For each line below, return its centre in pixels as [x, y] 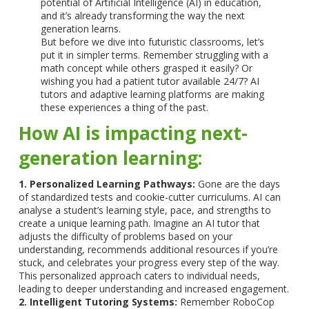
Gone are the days [238, 183]
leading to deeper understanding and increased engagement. [154, 288]
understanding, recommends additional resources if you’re [149, 249]
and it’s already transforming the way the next [142, 15]
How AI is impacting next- [133, 133]
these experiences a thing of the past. [124, 107]
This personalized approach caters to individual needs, [140, 275]
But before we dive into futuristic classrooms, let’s [152, 41]
